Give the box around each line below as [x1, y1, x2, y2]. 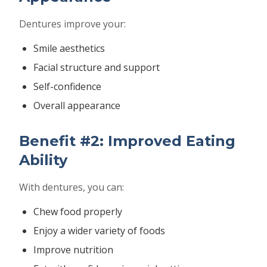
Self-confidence [33, 80, 101, 93]
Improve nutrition [33, 243, 113, 256]
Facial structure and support [33, 61, 160, 74]
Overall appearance [33, 99, 120, 112]
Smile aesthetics [33, 42, 105, 55]
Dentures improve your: [19, 17, 126, 30]
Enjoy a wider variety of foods [33, 224, 165, 237]
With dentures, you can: [19, 181, 124, 194]
